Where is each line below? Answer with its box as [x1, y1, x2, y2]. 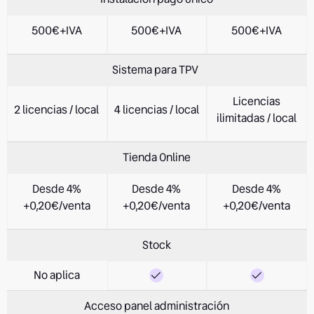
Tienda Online [123, 149, 191, 165]
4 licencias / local [114, 101, 199, 118]
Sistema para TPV [111, 61, 198, 78]
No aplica [34, 266, 81, 283]
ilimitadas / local [217, 109, 297, 126]
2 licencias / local [14, 101, 100, 118]
